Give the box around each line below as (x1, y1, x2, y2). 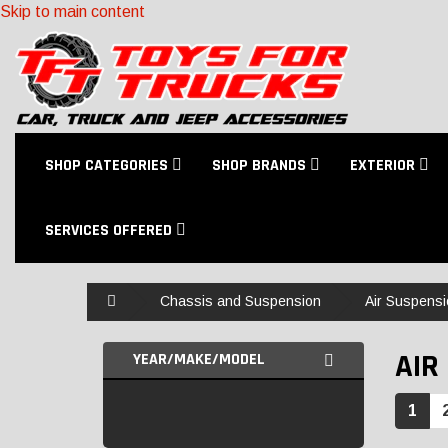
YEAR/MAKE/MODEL (133, 349, 265, 370)
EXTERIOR (350, 155, 419, 176)
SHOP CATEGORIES (45, 155, 172, 176)
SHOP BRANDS (212, 155, 310, 176)
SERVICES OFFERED (45, 220, 176, 241)
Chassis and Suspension (160, 293, 321, 309)
